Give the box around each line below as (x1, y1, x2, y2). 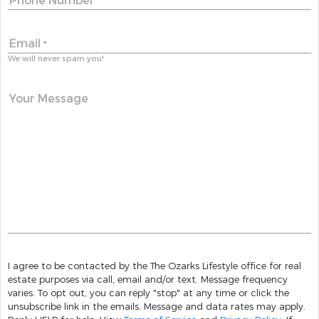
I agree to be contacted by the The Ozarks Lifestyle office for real (8, 260, 301, 273)
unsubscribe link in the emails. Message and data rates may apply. (8, 300, 144, 313)
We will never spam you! (8, 53, 104, 65)
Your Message (9, 91, 88, 107)
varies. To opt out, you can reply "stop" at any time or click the (8, 287, 38, 300)
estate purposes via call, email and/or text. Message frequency (8, 273, 288, 286)
